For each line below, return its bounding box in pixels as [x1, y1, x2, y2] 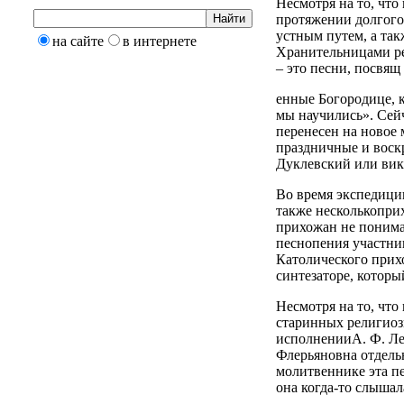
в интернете [123, 33, 197, 49]
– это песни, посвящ [275, 60, 400, 76]
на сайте [52, 33, 104, 49]
